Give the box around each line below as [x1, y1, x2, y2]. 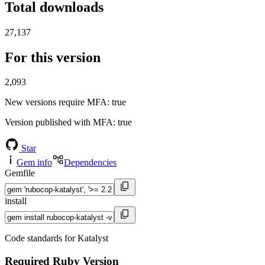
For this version [5, 49, 101, 65]
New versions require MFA [5, 97, 107, 108]
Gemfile [5, 168, 35, 179]
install [5, 196, 27, 206]
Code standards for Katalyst [5, 233, 108, 244]
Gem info [17, 157, 52, 168]
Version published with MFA [5, 117, 113, 128]
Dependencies [64, 157, 117, 168]
